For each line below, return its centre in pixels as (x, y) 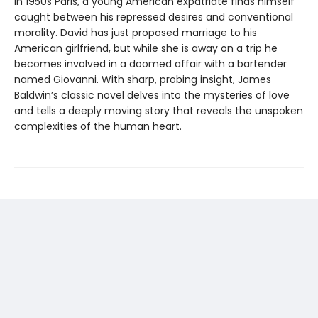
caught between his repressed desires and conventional (154, 17)
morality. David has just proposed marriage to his (136, 32)
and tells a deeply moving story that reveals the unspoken (159, 110)
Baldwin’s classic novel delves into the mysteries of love (152, 95)
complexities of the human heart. (98, 126)
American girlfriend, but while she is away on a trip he (146, 48)
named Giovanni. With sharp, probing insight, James (143, 79)
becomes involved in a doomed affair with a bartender (150, 64)
